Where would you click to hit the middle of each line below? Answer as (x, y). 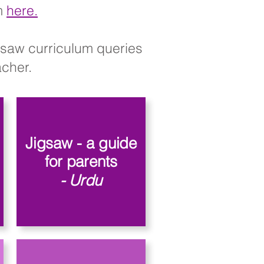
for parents (81, 161)
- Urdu (81, 180)
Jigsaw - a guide (81, 143)
